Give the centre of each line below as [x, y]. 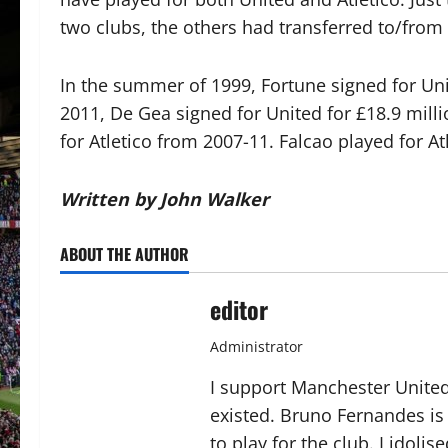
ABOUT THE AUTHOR [124, 254]
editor [239, 309]
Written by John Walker [164, 199]
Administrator [256, 347]
